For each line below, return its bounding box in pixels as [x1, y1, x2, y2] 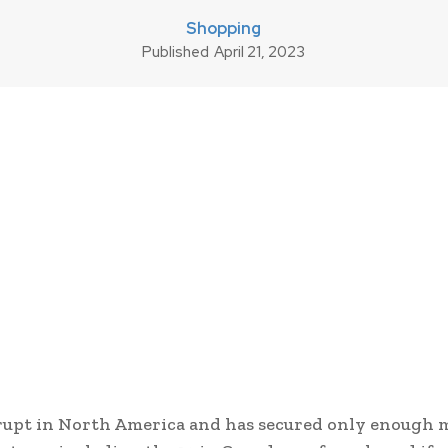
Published [142, 41, 209, 62]
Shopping [186, 18, 261, 40]
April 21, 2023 [214, 42, 305, 63]
